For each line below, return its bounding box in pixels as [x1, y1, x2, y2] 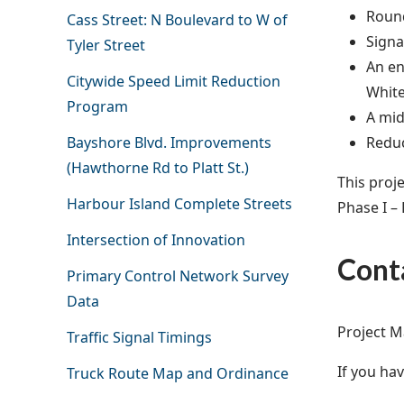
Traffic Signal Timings [66, 327, 212, 348]
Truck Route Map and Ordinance [66, 363, 289, 384]
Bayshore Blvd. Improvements [66, 133, 271, 153]
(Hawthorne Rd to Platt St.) [66, 158, 249, 179]
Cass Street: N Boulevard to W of [66, 10, 288, 31]
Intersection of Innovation [66, 230, 245, 251]
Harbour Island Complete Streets [66, 194, 292, 215]
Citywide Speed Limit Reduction [66, 71, 280, 92]
